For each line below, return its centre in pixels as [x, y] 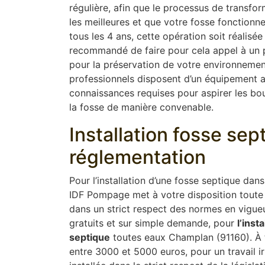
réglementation [138, 157]
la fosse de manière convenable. [141, 107]
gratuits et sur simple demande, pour [153, 223]
